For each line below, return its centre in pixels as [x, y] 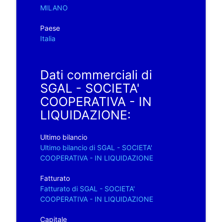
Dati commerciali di [96, 75]
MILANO [54, 7]
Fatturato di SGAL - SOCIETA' [87, 188]
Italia [48, 38]
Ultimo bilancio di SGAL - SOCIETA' [96, 147]
